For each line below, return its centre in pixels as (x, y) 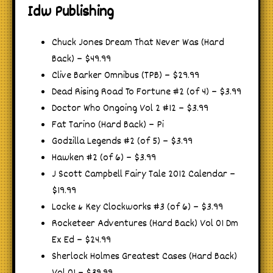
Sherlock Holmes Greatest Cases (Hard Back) (144, 257)
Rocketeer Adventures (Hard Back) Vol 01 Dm (145, 224)
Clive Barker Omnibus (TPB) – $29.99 (126, 76)
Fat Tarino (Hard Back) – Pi (108, 125)
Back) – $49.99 (81, 59)
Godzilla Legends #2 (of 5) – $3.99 (122, 141)
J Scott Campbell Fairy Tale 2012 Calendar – (144, 174)
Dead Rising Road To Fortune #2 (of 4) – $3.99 (147, 92)
